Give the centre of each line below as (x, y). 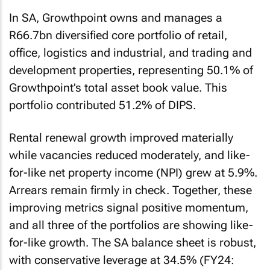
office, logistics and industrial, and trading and (130, 52)
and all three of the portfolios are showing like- (131, 225)
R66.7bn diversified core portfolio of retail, (118, 35)
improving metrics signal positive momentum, (129, 208)
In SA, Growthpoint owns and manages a (116, 17)
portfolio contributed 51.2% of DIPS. (102, 105)
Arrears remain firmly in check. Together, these (130, 190)
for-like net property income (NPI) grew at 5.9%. (133, 173)
